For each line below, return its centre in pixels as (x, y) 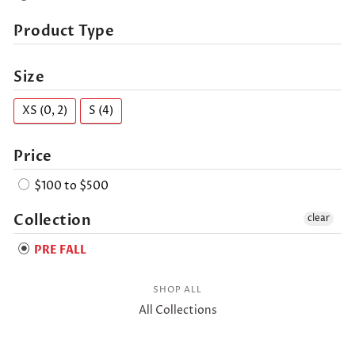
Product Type (64, 31)
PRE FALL (59, 250)
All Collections (177, 310)
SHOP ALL (177, 289)
